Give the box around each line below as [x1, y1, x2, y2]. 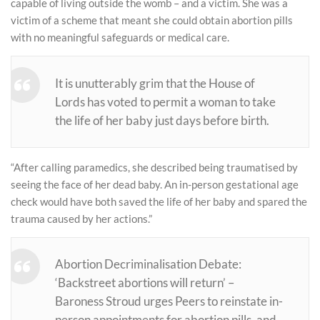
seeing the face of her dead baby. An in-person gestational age [11, 178, 299, 191]
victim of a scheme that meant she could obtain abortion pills [11, 14, 293, 27]
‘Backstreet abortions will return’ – [55, 276, 235, 291]
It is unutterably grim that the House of [55, 76, 256, 91]
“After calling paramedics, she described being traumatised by [11, 161, 298, 174]
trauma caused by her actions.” [11, 212, 152, 226]
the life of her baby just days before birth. [55, 113, 270, 128]
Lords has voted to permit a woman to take [55, 94, 276, 109]
